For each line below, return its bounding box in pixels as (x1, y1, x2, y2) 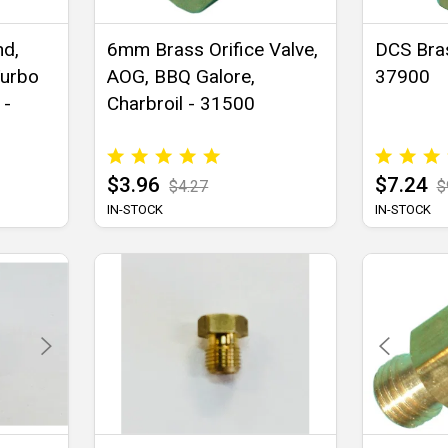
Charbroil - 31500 (107, 92, 256, 116)
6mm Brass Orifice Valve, (107, 38, 319, 62)
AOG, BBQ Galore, (107, 65, 256, 89)
